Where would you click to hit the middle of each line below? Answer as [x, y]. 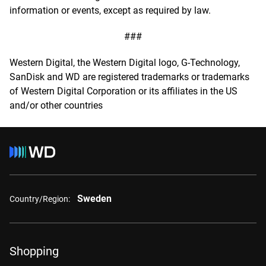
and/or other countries [56, 105]
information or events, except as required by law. [110, 10]
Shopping [34, 251]
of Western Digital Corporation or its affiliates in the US [123, 91]
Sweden [94, 199]
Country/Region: [40, 199]
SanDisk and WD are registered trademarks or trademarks [129, 77]
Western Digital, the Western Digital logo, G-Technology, [125, 63]
